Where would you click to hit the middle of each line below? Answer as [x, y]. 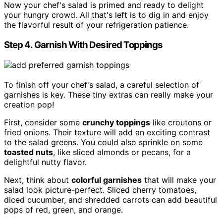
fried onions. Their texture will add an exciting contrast [107, 132]
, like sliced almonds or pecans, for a [122, 152]
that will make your [179, 180]
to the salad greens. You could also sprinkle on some [103, 142]
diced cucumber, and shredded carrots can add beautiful [111, 199]
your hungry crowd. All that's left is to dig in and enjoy [106, 15]
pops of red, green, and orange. [63, 209]
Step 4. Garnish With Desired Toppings [83, 45]
